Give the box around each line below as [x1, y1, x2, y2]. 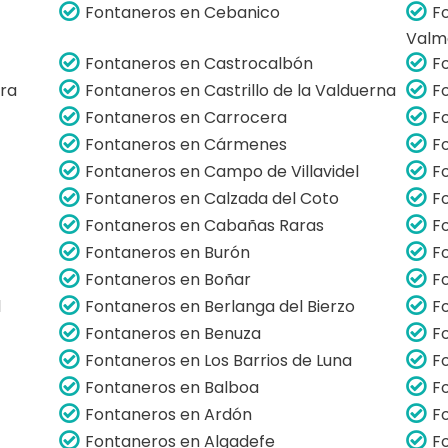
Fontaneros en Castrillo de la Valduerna [85, 78, 397, 102]
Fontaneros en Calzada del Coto [85, 186, 340, 210]
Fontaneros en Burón [85, 240, 251, 264]
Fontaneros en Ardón [85, 402, 253, 426]
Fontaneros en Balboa [85, 375, 260, 399]
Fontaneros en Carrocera [85, 105, 288, 129]
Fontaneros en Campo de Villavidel [85, 159, 360, 183]
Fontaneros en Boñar [85, 267, 252, 291]
